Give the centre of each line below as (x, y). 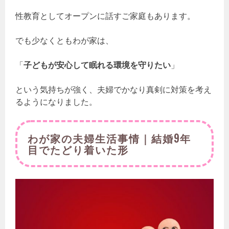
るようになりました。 (56, 101)
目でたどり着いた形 (78, 149)
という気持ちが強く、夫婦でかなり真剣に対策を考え (114, 89)
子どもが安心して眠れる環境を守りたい (97, 65)
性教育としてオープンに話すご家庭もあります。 (106, 16)
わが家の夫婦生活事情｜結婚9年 (110, 138)
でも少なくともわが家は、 (65, 40)
